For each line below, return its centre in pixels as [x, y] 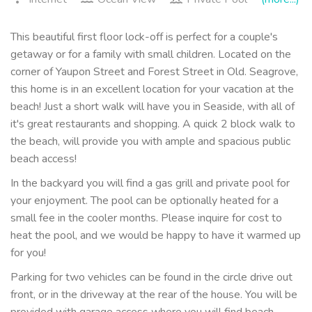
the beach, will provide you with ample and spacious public [150, 142]
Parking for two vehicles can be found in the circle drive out [151, 278]
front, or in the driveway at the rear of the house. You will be [154, 295]
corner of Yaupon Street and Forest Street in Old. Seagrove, [154, 72]
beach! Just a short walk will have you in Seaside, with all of [153, 107]
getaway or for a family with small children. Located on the [151, 55]
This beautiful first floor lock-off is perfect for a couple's [144, 37]
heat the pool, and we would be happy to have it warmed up [156, 236]
